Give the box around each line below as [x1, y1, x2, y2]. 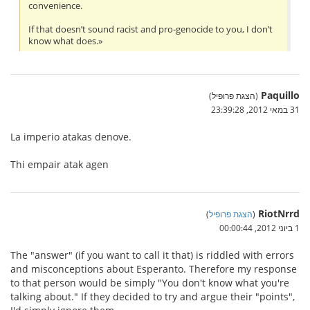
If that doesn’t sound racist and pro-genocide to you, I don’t [28, 23, 273, 35]
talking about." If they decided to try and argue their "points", [10, 289, 295, 303]
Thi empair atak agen [10, 157, 109, 171]
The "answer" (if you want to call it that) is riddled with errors [10, 248, 294, 262]
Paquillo [261, 88, 300, 102]
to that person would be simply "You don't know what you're [10, 275, 289, 289]
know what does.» [28, 35, 103, 47]
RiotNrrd [258, 206, 300, 220]
